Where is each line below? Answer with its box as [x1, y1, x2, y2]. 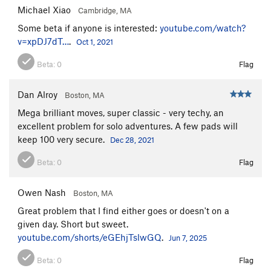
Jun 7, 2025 [169, 232, 207, 243]
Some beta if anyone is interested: [18, 22, 160, 33]
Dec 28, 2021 [110, 134, 154, 145]
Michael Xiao [18, 4, 71, 15]
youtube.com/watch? [160, 22, 246, 33]
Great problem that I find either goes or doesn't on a [18, 204, 229, 216]
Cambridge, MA [78, 5, 132, 15]
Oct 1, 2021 [76, 36, 113, 47]
